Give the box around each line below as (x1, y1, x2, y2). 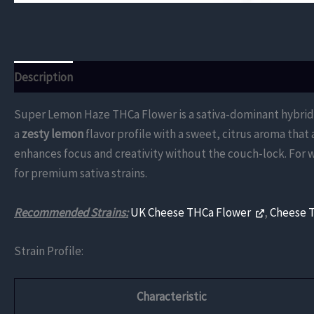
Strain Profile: (14, 243, 83, 259)
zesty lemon (22, 126, 83, 142)
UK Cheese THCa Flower (130, 204, 253, 220)
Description (14, 69, 73, 85)
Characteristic (136, 289, 207, 305)
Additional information (87, 69, 201, 85)
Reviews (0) (215, 69, 273, 85)
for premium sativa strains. (14, 165, 147, 182)
